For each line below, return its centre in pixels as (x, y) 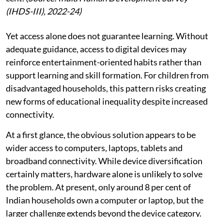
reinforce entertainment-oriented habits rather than (104, 62)
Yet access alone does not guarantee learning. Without (107, 36)
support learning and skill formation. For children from (107, 75)
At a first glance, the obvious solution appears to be (101, 134)
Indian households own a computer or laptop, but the (105, 200)
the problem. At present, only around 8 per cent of (98, 187)
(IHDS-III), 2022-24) (44, 11)
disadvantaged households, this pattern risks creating (106, 88)
